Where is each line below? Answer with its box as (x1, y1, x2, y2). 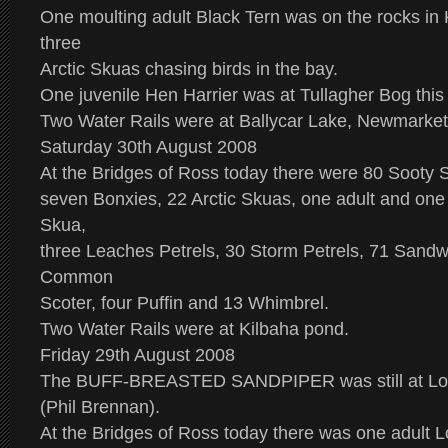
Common (40, 267, 113, 287)
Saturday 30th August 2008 (40, 137, 257, 157)
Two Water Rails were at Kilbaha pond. (40, 319, 364, 339)
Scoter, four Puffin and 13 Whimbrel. (40, 293, 334, 313)
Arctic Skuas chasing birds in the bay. (40, 59, 338, 79)
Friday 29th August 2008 (40, 345, 235, 365)
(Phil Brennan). (40, 397, 165, 417)
